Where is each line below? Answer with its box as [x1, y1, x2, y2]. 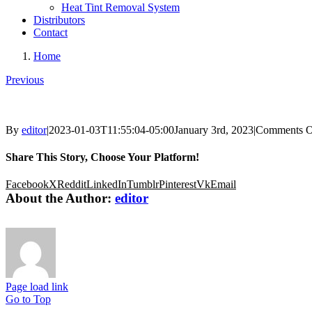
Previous [6, 74, 44, 86]
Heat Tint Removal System [61, 1, 180, 13]
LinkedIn [86, 178, 127, 191]
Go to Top [6, 293, 51, 306]
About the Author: [6, 191, 115, 206]
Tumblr [127, 178, 159, 191]
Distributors [33, 14, 85, 26]
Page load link [6, 281, 68, 293]
